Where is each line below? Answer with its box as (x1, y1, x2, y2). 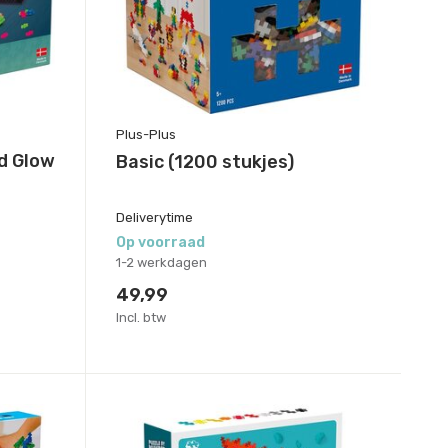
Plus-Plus (115, 126, 176, 142)
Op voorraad (115, 233, 205, 251)
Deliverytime (115, 209, 193, 225)
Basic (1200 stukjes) (115, 150, 294, 173)
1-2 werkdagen (115, 254, 207, 270)
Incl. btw (115, 309, 166, 325)
